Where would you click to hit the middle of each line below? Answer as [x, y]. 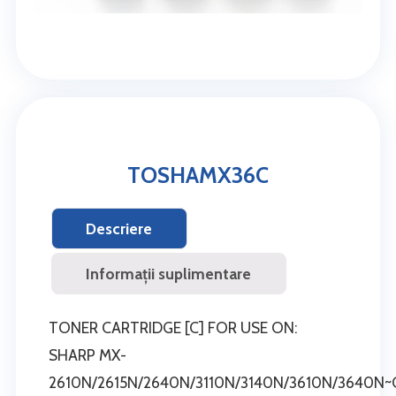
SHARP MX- [88, 354]
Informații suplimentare [169, 273]
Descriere [119, 228]
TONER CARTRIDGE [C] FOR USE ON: [174, 327]
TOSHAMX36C [198, 175]
